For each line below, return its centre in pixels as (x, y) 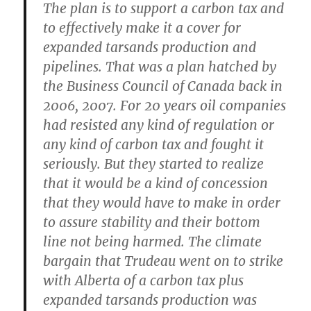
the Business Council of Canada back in (163, 86)
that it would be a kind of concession (156, 184)
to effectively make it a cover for (142, 28)
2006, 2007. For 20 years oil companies (165, 106)
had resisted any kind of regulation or (159, 125)
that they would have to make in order (162, 203)
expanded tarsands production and (150, 48)
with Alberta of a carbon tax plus (144, 281)
